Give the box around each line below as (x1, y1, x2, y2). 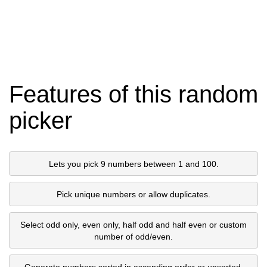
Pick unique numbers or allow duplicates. (57, 189, 210, 199)
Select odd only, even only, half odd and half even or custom (20, 219, 247, 229)
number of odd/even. (94, 231, 173, 241)
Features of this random (9, 81, 258, 108)
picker (9, 107, 72, 134)
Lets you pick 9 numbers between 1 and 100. (48, 159, 219, 169)
